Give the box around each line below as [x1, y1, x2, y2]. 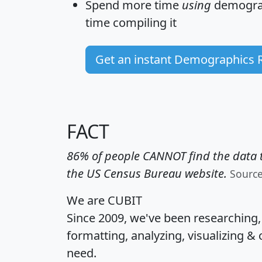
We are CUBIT [67, 192, 142, 209]
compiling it [110, 15, 177, 31]
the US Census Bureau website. [67, 166, 227, 182]
